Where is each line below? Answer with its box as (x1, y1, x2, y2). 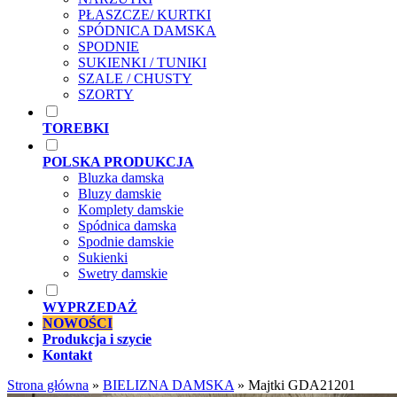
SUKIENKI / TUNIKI (78, 55, 206, 71)
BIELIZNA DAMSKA (103, 378, 234, 393)
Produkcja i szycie (43, 331, 152, 347)
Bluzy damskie (78, 186, 161, 202)
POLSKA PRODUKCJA (43, 154, 194, 170)
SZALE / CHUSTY (78, 71, 192, 87)
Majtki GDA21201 (248, 378, 355, 393)
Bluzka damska (78, 170, 164, 186)
